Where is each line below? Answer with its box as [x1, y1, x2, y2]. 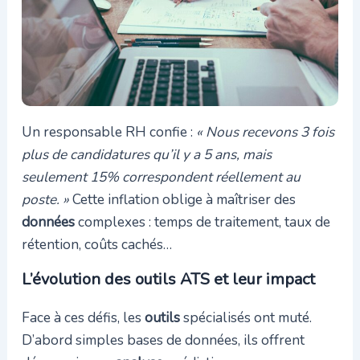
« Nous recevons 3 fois [195, 121, 334, 141]
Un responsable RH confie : [21, 121, 196, 141]
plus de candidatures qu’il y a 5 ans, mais [21, 144, 272, 164]
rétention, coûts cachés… [21, 234, 172, 254]
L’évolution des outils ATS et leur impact [21, 268, 315, 290]
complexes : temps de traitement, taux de [74, 211, 330, 231]
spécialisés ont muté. [179, 307, 312, 327]
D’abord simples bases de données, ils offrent [21, 329, 305, 350]
